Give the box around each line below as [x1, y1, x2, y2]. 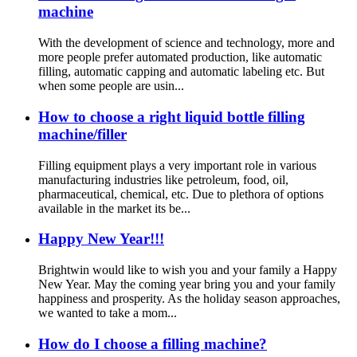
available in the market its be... [38, 201, 190, 215]
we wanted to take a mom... [38, 306, 177, 320]
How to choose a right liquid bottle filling [38, 108, 305, 125]
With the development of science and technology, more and [38, 36, 335, 50]
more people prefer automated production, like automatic [38, 50, 322, 65]
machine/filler [38, 125, 127, 143]
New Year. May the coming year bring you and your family [38, 277, 335, 292]
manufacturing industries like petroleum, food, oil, [38, 172, 288, 186]
